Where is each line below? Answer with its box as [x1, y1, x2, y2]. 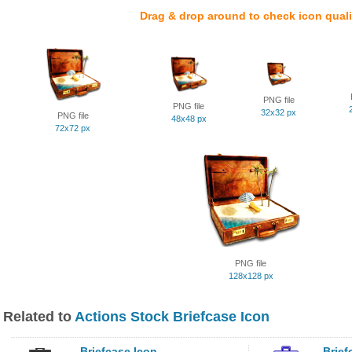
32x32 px [261, 108, 296, 117]
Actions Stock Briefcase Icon [75, 309, 269, 324]
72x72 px [55, 123, 90, 133]
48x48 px [170, 114, 207, 123]
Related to [3, 309, 75, 324]
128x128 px [228, 271, 273, 280]
